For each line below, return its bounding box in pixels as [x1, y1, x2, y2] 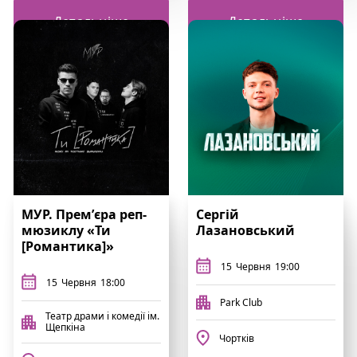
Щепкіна [45, 320, 85, 334]
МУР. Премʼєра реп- [22, 206, 147, 223]
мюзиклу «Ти [22, 222, 111, 239]
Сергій [196, 206, 239, 223]
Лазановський [196, 222, 295, 239]
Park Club [220, 295, 262, 309]
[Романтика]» [22, 237, 114, 255]
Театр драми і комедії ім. [45, 309, 159, 323]
